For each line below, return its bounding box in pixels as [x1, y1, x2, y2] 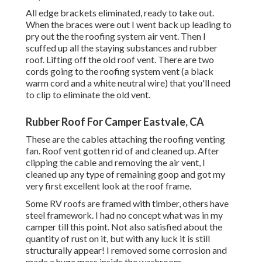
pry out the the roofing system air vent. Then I [26, 30, 206, 42]
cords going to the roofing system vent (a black [26, 65, 213, 77]
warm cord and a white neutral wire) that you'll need [26, 77, 230, 89]
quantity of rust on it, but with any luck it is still [26, 233, 210, 244]
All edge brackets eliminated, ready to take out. [26, 7, 214, 19]
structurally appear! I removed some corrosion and [26, 244, 227, 256]
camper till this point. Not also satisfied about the [26, 221, 222, 233]
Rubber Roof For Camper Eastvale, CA [26, 115, 204, 129]
